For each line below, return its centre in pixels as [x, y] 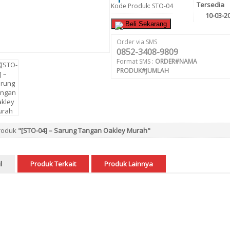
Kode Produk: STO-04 [142, 6]
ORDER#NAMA [176, 61]
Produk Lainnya [128, 164]
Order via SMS [137, 42]
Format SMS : [136, 61]
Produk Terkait [53, 164]
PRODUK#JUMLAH [142, 71]
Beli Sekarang [145, 24]
